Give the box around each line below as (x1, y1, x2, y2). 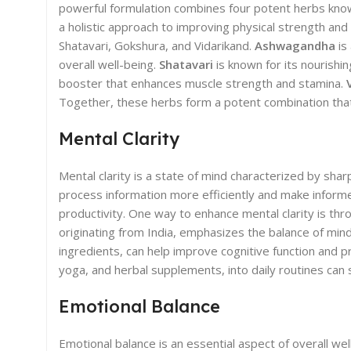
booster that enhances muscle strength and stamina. (59, 74, 346, 91)
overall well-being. (59, 56, 159, 72)
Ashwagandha (255, 37, 335, 53)
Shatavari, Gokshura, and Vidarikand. (59, 37, 255, 53)
